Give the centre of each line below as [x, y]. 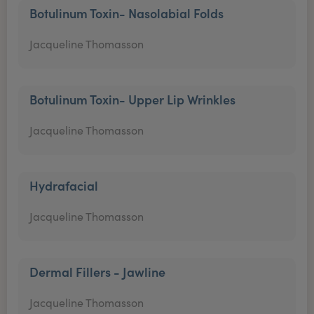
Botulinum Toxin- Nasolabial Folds [127, 13]
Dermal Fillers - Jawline [97, 272]
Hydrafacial [64, 185]
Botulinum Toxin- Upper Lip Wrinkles [132, 99]
